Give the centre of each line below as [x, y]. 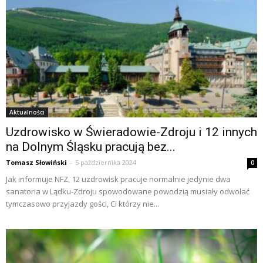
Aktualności [27, 112]
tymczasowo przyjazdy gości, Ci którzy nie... [82, 204]
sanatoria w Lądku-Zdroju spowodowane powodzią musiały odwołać [128, 192]
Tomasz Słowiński [36, 163]
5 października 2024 [106, 163]
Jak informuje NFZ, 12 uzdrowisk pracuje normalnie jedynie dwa [118, 179]
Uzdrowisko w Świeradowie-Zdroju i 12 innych [131, 132]
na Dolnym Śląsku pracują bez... [91, 147]
